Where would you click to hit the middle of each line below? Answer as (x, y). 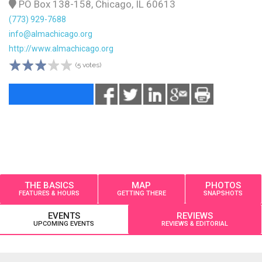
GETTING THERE (141, 193)
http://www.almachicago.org (61, 49)
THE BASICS (49, 185)
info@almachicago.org (51, 34)
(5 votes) (88, 65)
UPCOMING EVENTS (82, 223)
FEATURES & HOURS (49, 193)
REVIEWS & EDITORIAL (195, 223)
